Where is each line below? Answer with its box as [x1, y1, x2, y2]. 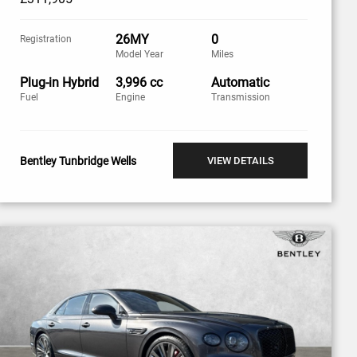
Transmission [211, 92, 271, 103]
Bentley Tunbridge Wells [19, 154, 136, 167]
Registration [19, 33, 72, 45]
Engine [116, 92, 146, 103]
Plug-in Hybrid [19, 75, 99, 90]
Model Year [116, 49, 164, 60]
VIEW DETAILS [206, 155, 274, 167]
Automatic [211, 75, 270, 90]
